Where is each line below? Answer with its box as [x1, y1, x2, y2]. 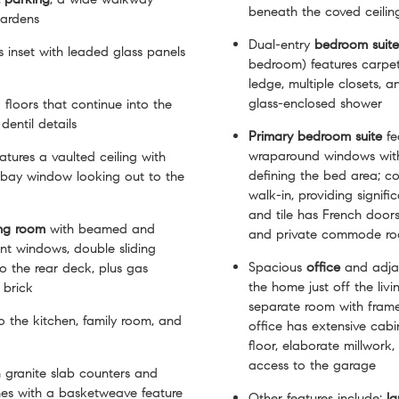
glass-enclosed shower [248, 94, 382, 111]
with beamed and [45, 220, 155, 237]
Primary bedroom [248, 127, 351, 144]
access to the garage [248, 356, 376, 373]
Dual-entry [248, 36, 314, 53]
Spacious [248, 258, 306, 275]
